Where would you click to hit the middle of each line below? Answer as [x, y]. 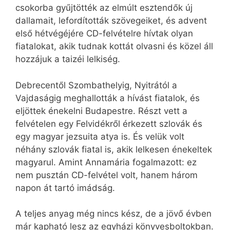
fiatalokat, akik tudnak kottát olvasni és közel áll [114, 46]
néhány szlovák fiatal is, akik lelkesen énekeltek [114, 149]
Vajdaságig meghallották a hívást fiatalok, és [108, 98]
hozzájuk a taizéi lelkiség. [68, 59]
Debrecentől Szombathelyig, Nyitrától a [96, 85]
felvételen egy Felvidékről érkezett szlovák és [109, 123]
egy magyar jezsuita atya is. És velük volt [100, 136]
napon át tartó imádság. [65, 188]
